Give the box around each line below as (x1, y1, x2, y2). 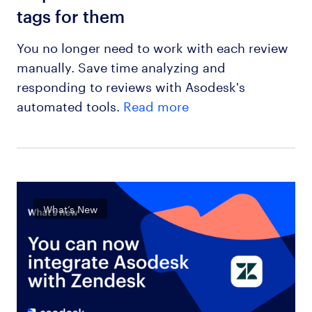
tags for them (16, 6, 125, 26)
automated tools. (16, 95, 123, 115)
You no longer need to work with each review (16, 36, 288, 56)
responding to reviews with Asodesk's (16, 75, 245, 95)
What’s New (43, 200, 98, 216)
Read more (123, 95, 189, 115)
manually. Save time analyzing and (16, 56, 226, 76)
